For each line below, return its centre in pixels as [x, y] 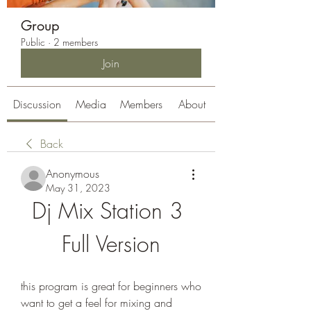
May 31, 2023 [78, 188]
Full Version [111, 244]
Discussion [37, 104]
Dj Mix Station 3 [108, 211]
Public [33, 42]
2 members [76, 42]
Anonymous [73, 174]
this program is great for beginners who [111, 286]
